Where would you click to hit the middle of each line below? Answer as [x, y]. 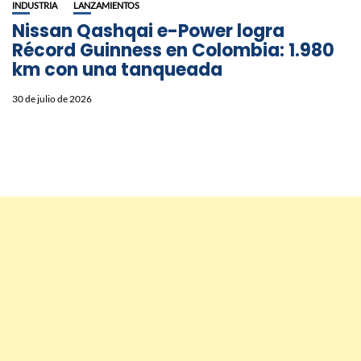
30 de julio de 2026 [52, 99]
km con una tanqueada [117, 70]
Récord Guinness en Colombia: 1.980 [173, 51]
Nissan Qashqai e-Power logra [148, 31]
